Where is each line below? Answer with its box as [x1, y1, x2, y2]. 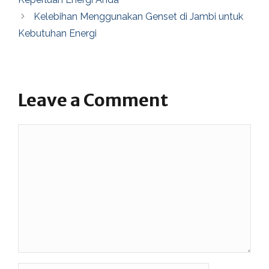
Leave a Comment [18, 88, 168, 111]
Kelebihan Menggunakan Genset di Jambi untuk [33, 10, 243, 22]
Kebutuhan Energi [18, 27, 97, 39]
